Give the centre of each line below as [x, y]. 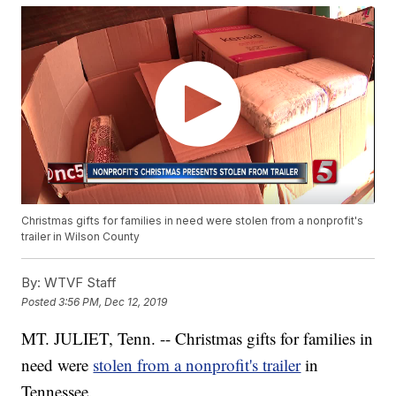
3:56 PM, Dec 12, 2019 [113, 301]
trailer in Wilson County [81, 237]
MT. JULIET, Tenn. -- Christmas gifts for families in [198, 339]
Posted [40, 301]
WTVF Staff [79, 283]
